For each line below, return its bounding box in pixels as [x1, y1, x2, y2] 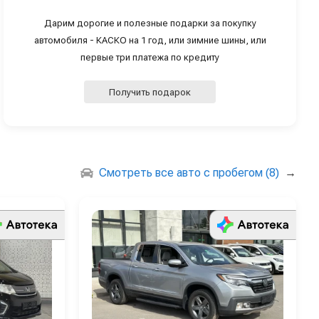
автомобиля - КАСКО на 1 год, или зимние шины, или [33, 35, 266, 46]
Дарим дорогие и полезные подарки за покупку [43, 18, 256, 29]
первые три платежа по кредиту [80, 52, 220, 63]
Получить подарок [109, 86, 192, 98]
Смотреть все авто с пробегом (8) [99, 166, 279, 180]
